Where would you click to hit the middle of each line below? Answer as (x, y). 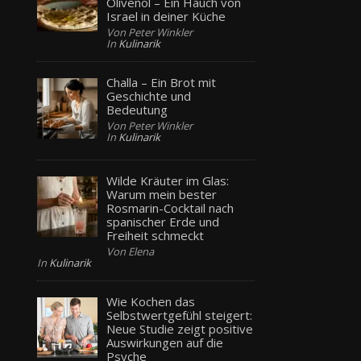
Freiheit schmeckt (156, 235)
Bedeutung (137, 109)
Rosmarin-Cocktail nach (170, 207)
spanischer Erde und (163, 221)
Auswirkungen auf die (165, 342)
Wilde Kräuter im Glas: (168, 180)
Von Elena (131, 251)
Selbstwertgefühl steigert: (180, 315)
